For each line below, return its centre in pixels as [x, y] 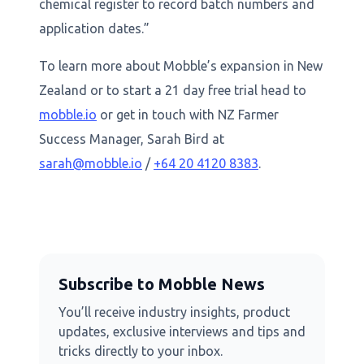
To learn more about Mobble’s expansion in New [181, 65]
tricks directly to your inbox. [141, 351]
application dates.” [94, 28]
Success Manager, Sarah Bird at [132, 139]
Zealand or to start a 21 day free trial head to [173, 90]
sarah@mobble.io [91, 163]
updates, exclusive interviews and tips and [182, 331]
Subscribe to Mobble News [162, 284]
